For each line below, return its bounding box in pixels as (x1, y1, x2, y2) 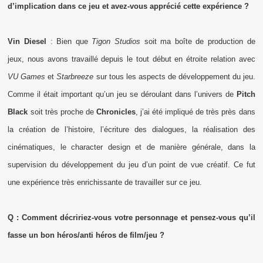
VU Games (8, 72, 48, 81)
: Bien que (46, 36, 92, 46)
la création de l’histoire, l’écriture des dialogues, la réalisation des (8, 124, 255, 134)
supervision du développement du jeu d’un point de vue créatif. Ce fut (8, 160, 255, 169)
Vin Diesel (8, 36, 47, 46)
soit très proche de (28, 107, 96, 116)
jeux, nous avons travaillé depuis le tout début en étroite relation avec (8, 54, 255, 63)
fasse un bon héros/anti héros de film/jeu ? (8, 230, 165, 240)
